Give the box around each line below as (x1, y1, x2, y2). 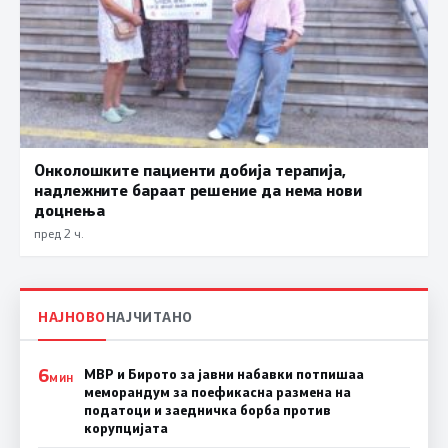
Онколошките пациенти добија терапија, (34, 158, 347, 180)
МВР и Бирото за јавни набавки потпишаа (83, 365, 364, 384)
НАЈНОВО (38, 307, 106, 327)
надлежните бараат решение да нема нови (34, 178, 362, 200)
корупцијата (83, 419, 168, 438)
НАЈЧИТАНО (105, 307, 193, 327)
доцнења (34, 198, 105, 220)
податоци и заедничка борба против (83, 401, 331, 420)
